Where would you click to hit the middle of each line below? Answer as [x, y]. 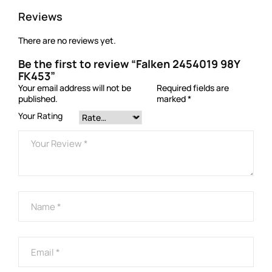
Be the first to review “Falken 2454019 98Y [129, 64]
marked [172, 99]
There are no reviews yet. [67, 41]
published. [38, 99]
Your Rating [40, 116]
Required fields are [192, 88]
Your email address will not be [75, 88]
